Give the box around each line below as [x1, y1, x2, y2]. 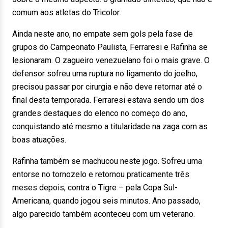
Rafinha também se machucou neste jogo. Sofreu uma [12, 156, 202, 166]
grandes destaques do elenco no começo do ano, [12, 108, 187, 118]
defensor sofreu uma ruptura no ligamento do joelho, [12, 69, 197, 78]
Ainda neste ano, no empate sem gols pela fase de [12, 29, 193, 39]
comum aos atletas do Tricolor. [12, 8, 121, 17]
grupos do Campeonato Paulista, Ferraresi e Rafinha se [12, 42, 208, 52]
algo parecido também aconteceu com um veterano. [12, 209, 195, 219]
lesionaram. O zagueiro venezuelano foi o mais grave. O [12, 55, 210, 65]
